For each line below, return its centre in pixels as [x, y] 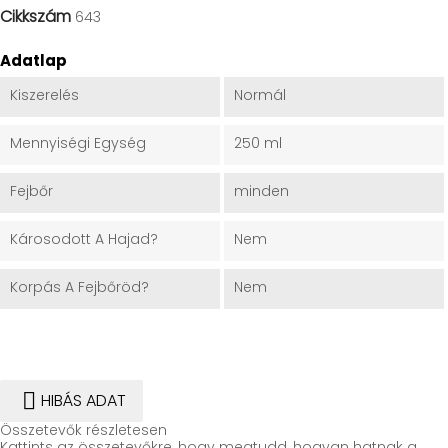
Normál [259, 95]
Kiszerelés [44, 95]
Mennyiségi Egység [78, 143]
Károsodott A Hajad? [84, 239]
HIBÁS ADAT [83, 400]
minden [261, 191]
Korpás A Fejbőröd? [79, 287]
